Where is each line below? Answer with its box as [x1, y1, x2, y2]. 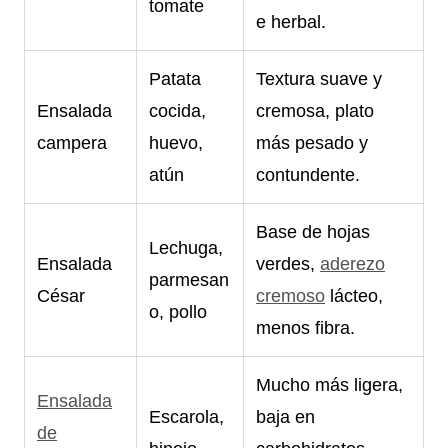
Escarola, [149, 406, 224, 427]
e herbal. [256, 11, 326, 32]
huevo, [149, 132, 203, 153]
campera [37, 132, 107, 153]
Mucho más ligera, [256, 374, 403, 395]
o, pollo [149, 301, 207, 322]
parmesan [149, 269, 229, 290]
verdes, [256, 253, 320, 274]
